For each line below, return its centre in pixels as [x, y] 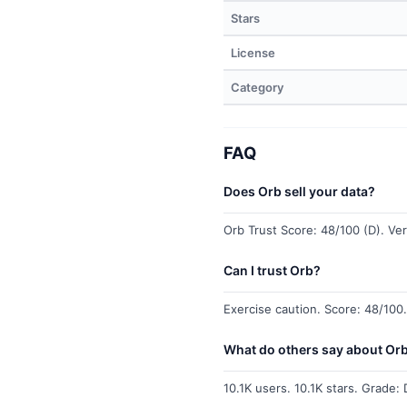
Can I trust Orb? [272, 270]
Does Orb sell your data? [299, 191]
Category [257, 87]
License [253, 53]
